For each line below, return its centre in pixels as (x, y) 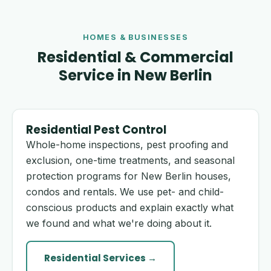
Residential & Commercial (135, 57)
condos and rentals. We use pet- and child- (125, 192)
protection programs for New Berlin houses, (129, 176)
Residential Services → (100, 258)
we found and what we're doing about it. (119, 223)
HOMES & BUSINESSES (135, 37)
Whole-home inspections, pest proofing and (127, 145)
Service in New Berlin (135, 75)
